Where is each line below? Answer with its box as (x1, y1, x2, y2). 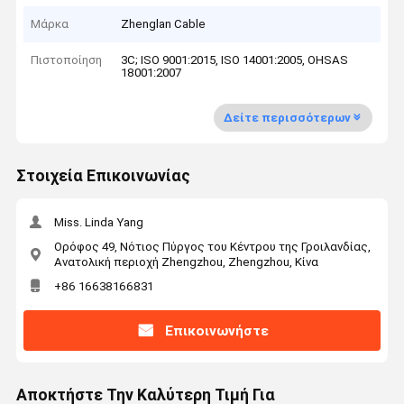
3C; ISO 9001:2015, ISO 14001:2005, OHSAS (121, 53, 349, 68)
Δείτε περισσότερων (223, 110, 351, 124)
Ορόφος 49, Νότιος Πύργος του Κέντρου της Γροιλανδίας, (53, 239, 371, 253)
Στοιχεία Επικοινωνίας (15, 167, 190, 186)
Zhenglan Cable (121, 16, 207, 31)
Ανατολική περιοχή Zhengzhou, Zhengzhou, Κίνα (53, 254, 318, 269)
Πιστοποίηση (31, 53, 103, 68)
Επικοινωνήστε (165, 322, 270, 339)
